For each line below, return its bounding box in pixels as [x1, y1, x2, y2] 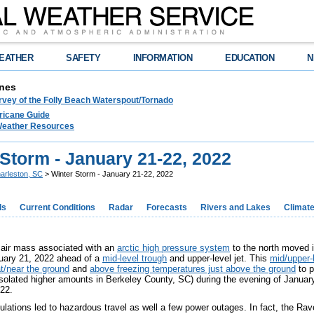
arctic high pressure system [117, 243, 230, 253]
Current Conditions [20, 203, 95, 212]
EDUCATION [225, 53, 275, 63]
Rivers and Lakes [200, 203, 271, 212]
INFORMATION [133, 53, 193, 63]
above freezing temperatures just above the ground [90, 264, 296, 274]
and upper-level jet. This [167, 253, 270, 264]
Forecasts [146, 203, 187, 212]
